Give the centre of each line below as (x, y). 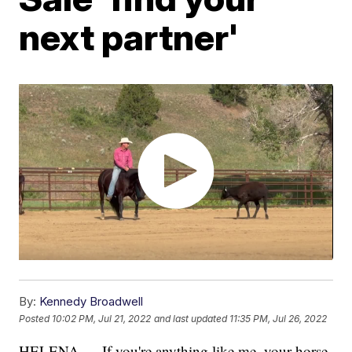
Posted (36, 318)
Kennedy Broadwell (92, 302)
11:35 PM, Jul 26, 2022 (279, 318)
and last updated (191, 318)
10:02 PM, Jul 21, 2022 (102, 318)
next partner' (129, 37)
